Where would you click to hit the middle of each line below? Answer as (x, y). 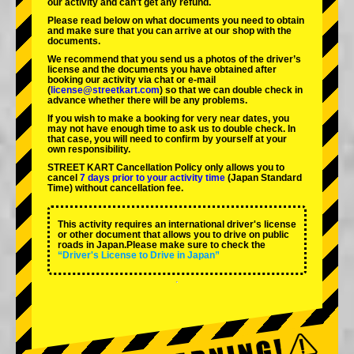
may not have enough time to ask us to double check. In (171, 129)
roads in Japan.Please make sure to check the (162, 245)
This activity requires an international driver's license (177, 225)
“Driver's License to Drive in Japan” (139, 256)
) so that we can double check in (231, 90)
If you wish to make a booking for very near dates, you (168, 119)
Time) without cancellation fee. (115, 188)
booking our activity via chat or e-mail (132, 80)
